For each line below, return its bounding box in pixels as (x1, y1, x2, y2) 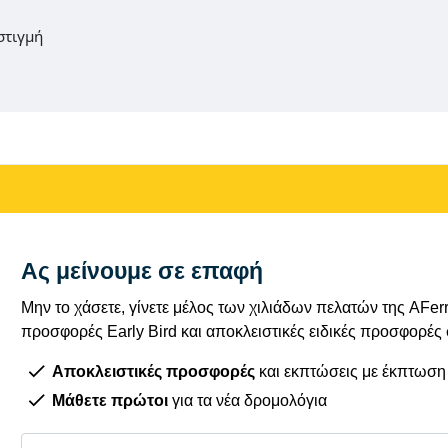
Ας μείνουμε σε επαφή (21, 257, 263, 284)
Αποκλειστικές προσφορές (52, 362, 255, 380)
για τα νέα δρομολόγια (168, 391, 327, 409)
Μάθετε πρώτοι (52, 391, 168, 409)
